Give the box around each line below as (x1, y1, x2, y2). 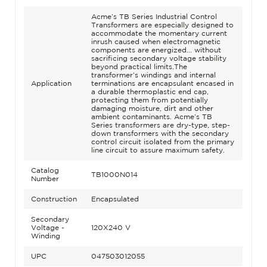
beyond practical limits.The (91, 63, 187, 71)
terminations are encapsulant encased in (91, 79, 234, 88)
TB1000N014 (91, 170, 138, 179)
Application (30, 79, 72, 88)
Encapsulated (91, 195, 139, 203)
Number (30, 175, 59, 183)
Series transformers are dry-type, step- (91, 121, 230, 129)
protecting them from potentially (91, 96, 208, 104)
